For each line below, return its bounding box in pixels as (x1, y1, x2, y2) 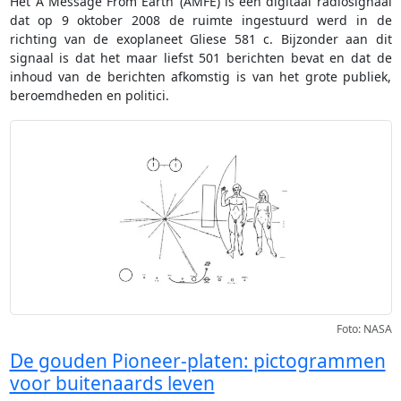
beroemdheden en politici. (9, 86, 169, 104)
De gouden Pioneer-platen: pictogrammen (9, 348, 386, 374)
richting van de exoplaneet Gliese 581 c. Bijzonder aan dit (9, 30, 392, 47)
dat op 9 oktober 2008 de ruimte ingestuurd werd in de (9, 11, 392, 29)
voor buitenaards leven (9, 371, 215, 397)
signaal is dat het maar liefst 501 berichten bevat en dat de (9, 48, 392, 66)
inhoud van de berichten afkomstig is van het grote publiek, (9, 67, 392, 85)
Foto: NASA (336, 321, 392, 337)
